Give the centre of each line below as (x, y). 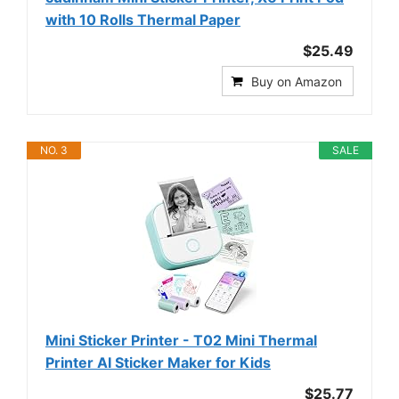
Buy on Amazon (297, 82)
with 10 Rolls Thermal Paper (143, 20)
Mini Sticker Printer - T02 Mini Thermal (181, 341)
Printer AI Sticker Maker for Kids (158, 363)
